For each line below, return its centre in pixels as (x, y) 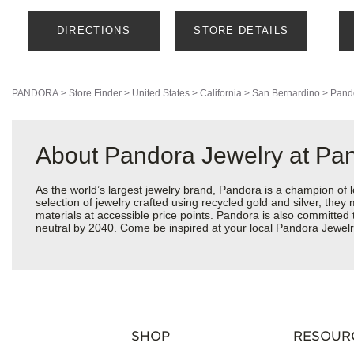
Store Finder (95, 94)
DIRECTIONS (93, 31)
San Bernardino (286, 94)
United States (161, 94)
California (221, 94)
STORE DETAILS (241, 31)
